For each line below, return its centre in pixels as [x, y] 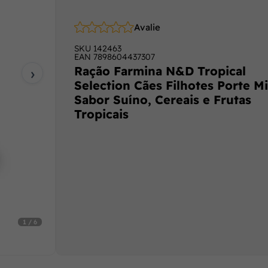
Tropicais [101, 114]
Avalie [147, 27]
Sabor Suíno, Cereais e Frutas [162, 99]
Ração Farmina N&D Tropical [160, 71]
